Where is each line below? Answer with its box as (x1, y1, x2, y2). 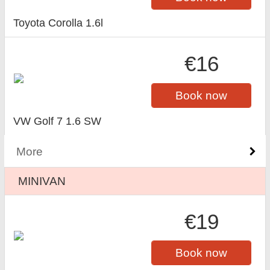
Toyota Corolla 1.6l (13, 16, 104, 29)
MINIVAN (18, 174, 66, 187)
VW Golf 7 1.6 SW (13, 115, 102, 127)
